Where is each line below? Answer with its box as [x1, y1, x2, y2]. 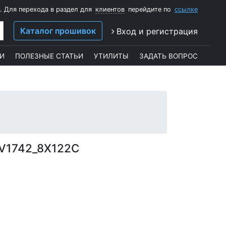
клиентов [95, 6, 125, 13]
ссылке [175, 6, 198, 13]
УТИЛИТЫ [94, 51, 129, 60]
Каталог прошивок [20, 26, 96, 36]
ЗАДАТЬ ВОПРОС [139, 51, 198, 60]
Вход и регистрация [117, 26, 198, 37]
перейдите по [126, 6, 173, 13]
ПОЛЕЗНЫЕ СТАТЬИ [15, 51, 83, 60]
